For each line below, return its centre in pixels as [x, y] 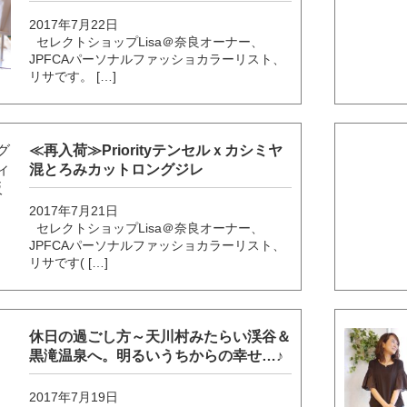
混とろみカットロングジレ [117, 170]
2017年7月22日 [74, 25]
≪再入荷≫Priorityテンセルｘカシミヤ [156, 151]
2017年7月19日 [74, 397]
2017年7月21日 [74, 211]
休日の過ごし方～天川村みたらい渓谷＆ [160, 337]
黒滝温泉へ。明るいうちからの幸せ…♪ [157, 356]
